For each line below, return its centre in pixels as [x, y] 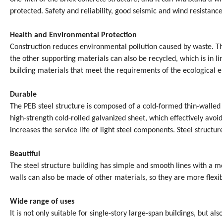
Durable [23, 95]
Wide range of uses [42, 202]
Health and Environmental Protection [73, 35]
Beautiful [25, 154]
